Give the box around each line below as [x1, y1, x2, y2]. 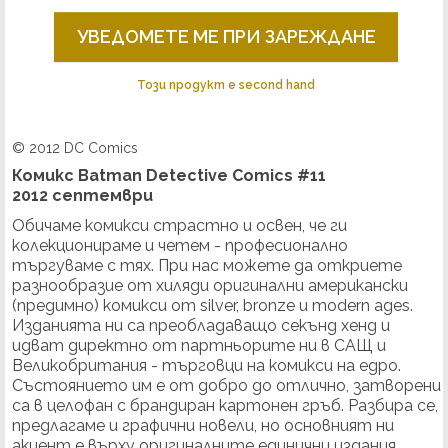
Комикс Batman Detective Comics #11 [11, 166, 326, 186]
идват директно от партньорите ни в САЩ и [11, 336, 386, 356]
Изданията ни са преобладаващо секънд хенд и [11, 316, 390, 336]
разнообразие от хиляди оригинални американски [11, 276, 408, 296]
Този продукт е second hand [137, 78, 316, 93]
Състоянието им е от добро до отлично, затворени [11, 376, 441, 396]
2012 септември [11, 186, 153, 206]
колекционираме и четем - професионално [11, 236, 348, 256]
